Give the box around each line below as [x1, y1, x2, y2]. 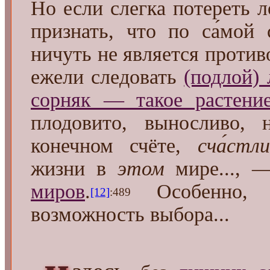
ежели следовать [31, 66, 184, 89]
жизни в [31, 157, 118, 180]
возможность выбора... [31, 203, 230, 226]
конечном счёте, [31, 134, 198, 157]
